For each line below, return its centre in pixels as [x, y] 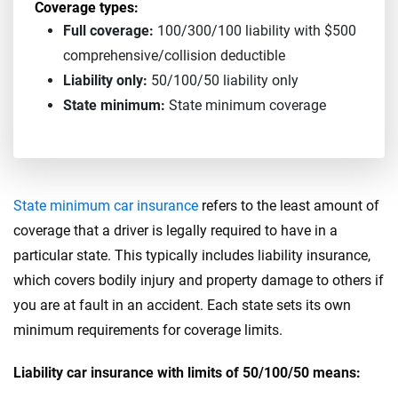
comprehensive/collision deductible [174, 56]
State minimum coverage [246, 105]
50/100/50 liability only [223, 80]
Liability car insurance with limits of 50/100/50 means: [187, 373]
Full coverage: [108, 31]
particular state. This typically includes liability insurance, [192, 255]
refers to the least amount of [289, 206]
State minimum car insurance [106, 206]
